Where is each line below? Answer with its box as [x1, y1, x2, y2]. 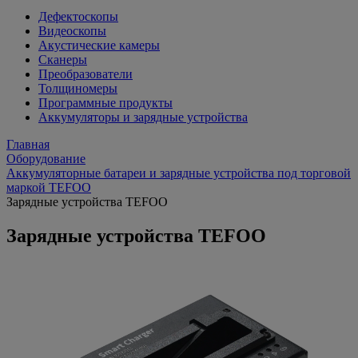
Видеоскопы [38, 24, 106, 38]
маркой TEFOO [6, 181, 91, 194]
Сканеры [38, 53, 87, 66]
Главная [6, 137, 50, 151]
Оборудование [6, 152, 86, 165]
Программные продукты [38, 96, 173, 109]
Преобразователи [38, 67, 133, 81]
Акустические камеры [38, 38, 160, 52]
